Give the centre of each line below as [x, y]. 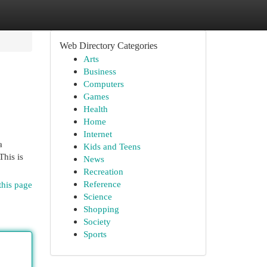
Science [97, 196]
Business [100, 71]
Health [95, 109]
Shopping [101, 209]
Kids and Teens [112, 146]
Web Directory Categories [108, 46]
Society [97, 221]
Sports [95, 234]
